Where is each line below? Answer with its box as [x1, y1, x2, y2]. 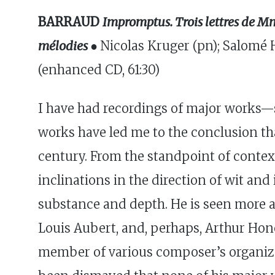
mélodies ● [38, 37, 100, 53]
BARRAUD [38, 14, 103, 29]
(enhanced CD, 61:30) [38, 61, 160, 77]
